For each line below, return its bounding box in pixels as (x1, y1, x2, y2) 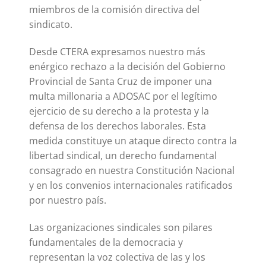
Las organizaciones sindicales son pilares (29, 220, 213, 234)
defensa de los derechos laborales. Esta (29, 119, 206, 132)
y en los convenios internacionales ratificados (29, 178, 233, 192)
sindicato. (29, 17, 72, 31)
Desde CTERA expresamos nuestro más (29, 45, 205, 58)
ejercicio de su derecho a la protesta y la (29, 104, 209, 118)
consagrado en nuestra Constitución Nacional (29, 163, 235, 177)
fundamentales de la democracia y (29, 235, 183, 249)
